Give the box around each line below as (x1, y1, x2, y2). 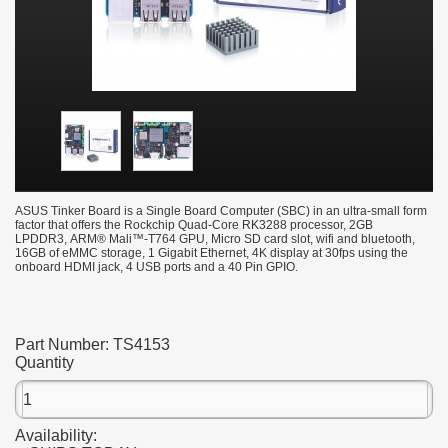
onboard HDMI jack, (15, 260, 126, 275)
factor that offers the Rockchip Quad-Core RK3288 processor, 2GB (15, 218, 373, 233)
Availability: (15, 427, 97, 445)
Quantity (15, 354, 74, 372)
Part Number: (15, 336, 113, 354)
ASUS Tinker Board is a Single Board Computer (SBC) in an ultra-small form (15, 204, 427, 219)
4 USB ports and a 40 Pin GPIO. (126, 260, 298, 275)
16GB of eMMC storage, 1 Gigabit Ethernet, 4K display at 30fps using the (15, 246, 408, 261)
